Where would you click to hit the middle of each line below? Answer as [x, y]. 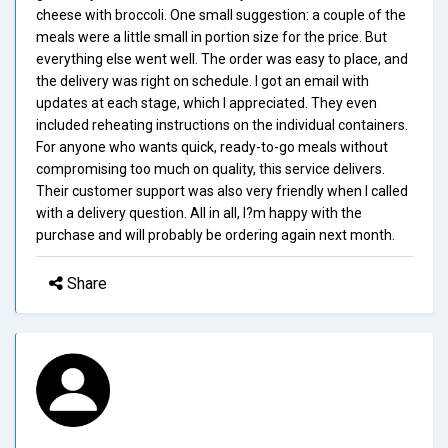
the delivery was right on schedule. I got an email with [202, 80]
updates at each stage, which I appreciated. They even [206, 102]
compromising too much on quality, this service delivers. [210, 168]
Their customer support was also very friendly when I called [222, 190]
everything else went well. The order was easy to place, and [222, 58]
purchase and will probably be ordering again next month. [215, 234]
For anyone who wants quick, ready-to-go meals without [212, 146]
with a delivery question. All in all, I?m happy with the [199, 212]
